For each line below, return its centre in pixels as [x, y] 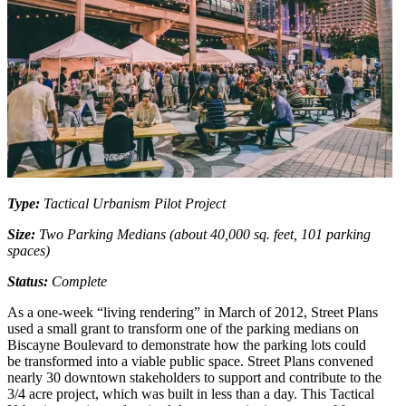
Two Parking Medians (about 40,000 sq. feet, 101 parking [203, 234]
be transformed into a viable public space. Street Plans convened [190, 361]
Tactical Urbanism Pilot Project [135, 203]
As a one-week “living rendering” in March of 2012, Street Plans [193, 312]
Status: [29, 281]
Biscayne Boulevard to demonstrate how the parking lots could [187, 345]
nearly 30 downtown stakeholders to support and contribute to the [194, 377]
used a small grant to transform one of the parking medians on [183, 329]
